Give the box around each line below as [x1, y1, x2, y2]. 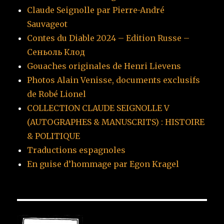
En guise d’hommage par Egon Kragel [27, 158, 179, 169]
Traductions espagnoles [27, 144, 126, 155]
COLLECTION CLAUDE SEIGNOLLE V [27, 102, 170, 113]
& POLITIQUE [27, 130, 80, 141]
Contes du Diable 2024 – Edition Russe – [27, 32, 190, 43]
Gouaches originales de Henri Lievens [27, 60, 181, 71]
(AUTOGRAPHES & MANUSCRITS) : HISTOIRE [27, 116, 205, 127]
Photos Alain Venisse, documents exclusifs [27, 74, 200, 85]
